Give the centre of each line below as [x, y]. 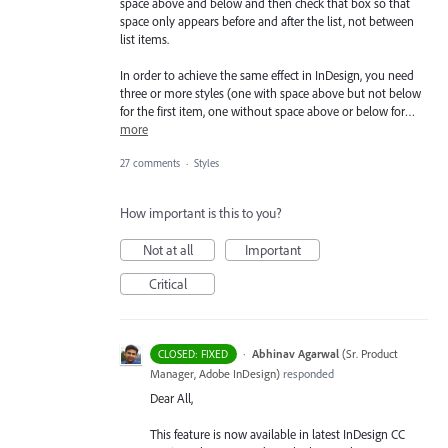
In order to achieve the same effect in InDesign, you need [267, 75]
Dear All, [171, 398]
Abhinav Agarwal [295, 354]
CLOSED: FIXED [193, 354]
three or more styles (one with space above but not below [270, 93]
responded [307, 374]
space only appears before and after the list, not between [267, 20]
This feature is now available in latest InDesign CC [277, 434]
